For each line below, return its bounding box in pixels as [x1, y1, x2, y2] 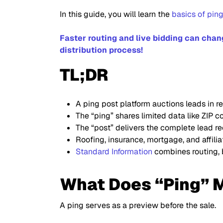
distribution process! [60, 45, 143, 55]
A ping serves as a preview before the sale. [60, 200, 216, 211]
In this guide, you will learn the [60, 9, 172, 19]
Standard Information [76, 146, 152, 157]
